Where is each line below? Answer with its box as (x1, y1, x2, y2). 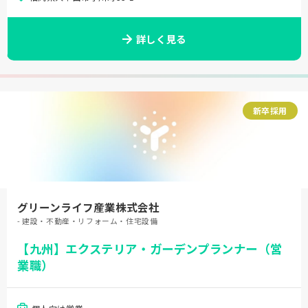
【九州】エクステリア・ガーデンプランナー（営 (17, 240, 283, 257)
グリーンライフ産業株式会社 (17, 199, 159, 214)
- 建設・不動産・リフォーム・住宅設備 (17, 215, 158, 226)
